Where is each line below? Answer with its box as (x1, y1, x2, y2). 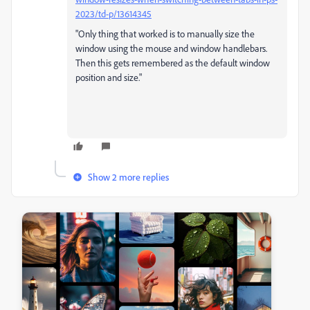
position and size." (75, 71, 142, 84)
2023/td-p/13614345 (75, 8, 152, 20)
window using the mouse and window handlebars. (75, 42, 267, 55)
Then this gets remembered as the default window (75, 57, 270, 69)
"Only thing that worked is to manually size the (75, 28, 255, 40)
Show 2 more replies (88, 171, 169, 183)
